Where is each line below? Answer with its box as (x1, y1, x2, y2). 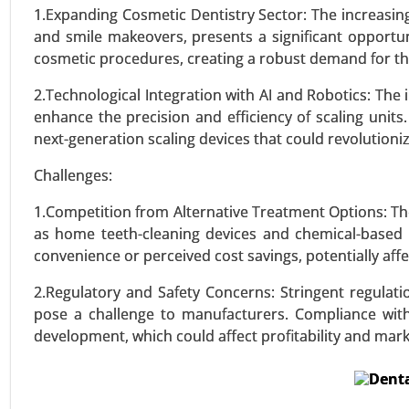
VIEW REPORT (201, 65, 299, 79)
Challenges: (34, 165, 112, 185)
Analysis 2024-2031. (179, 16, 313, 37)
